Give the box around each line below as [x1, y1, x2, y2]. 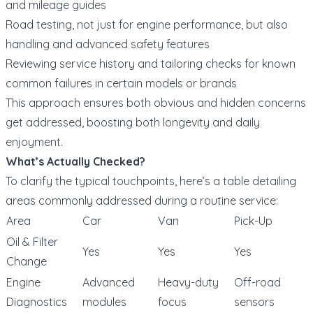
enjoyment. [6, 134, 63, 149]
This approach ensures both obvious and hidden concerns [6, 95, 306, 110]
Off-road [234, 275, 281, 289]
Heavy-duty [158, 275, 219, 289]
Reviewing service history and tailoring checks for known [6, 56, 296, 71]
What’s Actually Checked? [6, 154, 145, 168]
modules [82, 294, 126, 309]
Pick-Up [234, 213, 272, 228]
